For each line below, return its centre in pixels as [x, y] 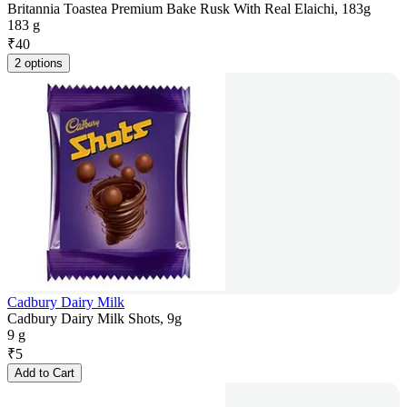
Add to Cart [45, 373]
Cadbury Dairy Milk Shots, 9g [94, 319]
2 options [39, 64]
